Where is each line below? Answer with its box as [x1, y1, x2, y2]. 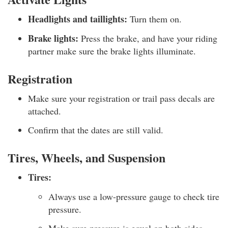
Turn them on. [127, 13, 182, 25]
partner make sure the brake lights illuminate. [28, 44, 196, 57]
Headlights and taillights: [28, 12, 127, 25]
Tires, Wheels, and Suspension [8, 149, 165, 166]
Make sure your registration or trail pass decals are [28, 92, 215, 104]
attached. [28, 104, 61, 117]
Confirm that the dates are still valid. [28, 124, 163, 136]
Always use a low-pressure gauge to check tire [48, 190, 219, 203]
